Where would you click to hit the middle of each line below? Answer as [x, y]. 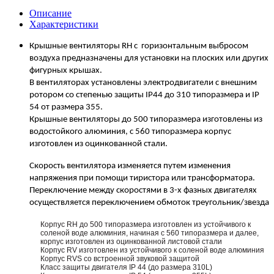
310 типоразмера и [213, 95]
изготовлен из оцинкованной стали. [98, 144]
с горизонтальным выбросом [191, 46]
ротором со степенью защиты [87, 95]
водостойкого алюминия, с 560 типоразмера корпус [130, 131]
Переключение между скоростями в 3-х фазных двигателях [143, 190]
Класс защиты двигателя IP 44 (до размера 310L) [126, 267]
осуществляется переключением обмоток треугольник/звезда [149, 202]
